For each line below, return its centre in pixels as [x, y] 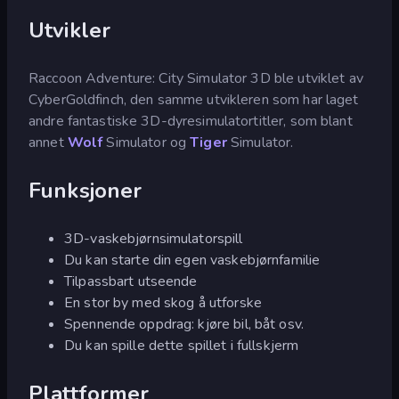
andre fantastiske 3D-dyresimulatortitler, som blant [191, 121]
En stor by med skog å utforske [163, 302]
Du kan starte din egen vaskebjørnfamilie [192, 260]
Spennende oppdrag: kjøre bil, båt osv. [184, 324]
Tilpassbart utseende [131, 281]
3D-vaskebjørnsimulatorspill [154, 238]
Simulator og [147, 142]
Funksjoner [85, 190]
